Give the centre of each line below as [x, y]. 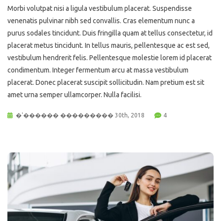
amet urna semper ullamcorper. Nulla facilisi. [74, 95]
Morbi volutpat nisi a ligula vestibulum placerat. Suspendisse [100, 9]
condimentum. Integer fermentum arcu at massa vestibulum [98, 70]
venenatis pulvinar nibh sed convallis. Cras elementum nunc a [101, 21]
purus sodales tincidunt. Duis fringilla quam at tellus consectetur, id [110, 33]
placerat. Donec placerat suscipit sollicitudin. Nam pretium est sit [106, 83]
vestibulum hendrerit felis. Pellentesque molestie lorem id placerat [110, 58]
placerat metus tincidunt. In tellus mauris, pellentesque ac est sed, [109, 46]
